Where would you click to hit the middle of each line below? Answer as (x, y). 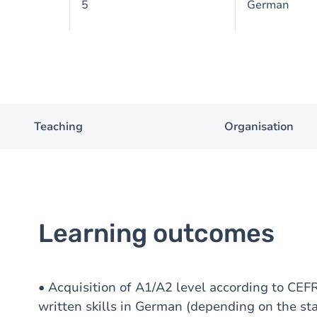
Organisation (259, 127)
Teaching (58, 127)
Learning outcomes (156, 233)
